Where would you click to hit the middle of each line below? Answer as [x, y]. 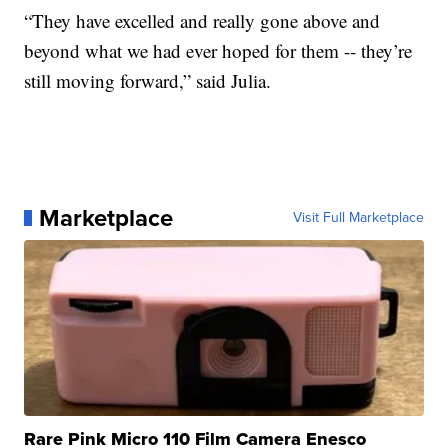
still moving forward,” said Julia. [148, 80]
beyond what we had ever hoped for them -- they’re [218, 50]
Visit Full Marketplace [358, 217]
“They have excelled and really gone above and [202, 20]
